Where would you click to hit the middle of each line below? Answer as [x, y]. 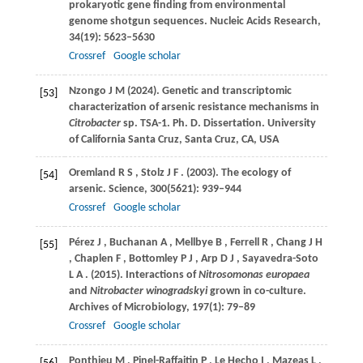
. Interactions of [159, 275]
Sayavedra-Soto [280, 259]
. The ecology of [253, 173]
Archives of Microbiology [127, 308]
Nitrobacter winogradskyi [148, 292]
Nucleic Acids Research [263, 22]
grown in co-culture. [256, 292]
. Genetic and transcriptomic [224, 92]
